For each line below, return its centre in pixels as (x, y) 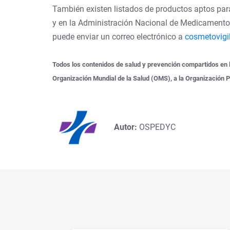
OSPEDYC (157, 127)
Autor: (127, 127)
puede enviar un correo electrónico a (119, 36)
